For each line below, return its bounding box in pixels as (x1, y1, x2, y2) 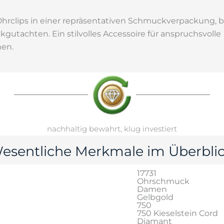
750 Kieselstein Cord (137, 208, 218, 218)
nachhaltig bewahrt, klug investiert (47, 123, 177, 133)
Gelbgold (137, 192, 173, 202)
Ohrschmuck (137, 176, 189, 186)
